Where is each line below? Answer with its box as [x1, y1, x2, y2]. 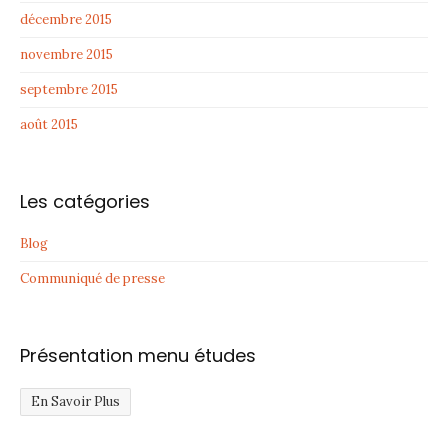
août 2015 [20, 116, 78, 134]
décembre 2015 [20, 11, 112, 29]
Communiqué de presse [20, 270, 165, 288]
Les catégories [20, 189, 150, 215]
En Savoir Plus [31, 393, 120, 411]
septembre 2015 [20, 81, 118, 99]
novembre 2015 [20, 46, 113, 64]
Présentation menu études [20, 343, 256, 369]
